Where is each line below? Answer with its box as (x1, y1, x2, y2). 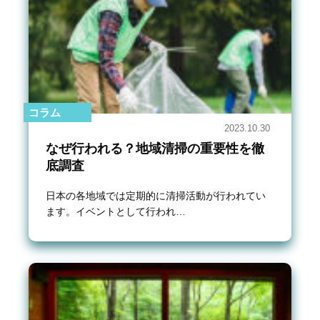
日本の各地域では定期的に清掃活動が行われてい (46, 190, 266, 202)
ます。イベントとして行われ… (46, 206, 186, 218)
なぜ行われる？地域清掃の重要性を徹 (46, 141, 264, 156)
